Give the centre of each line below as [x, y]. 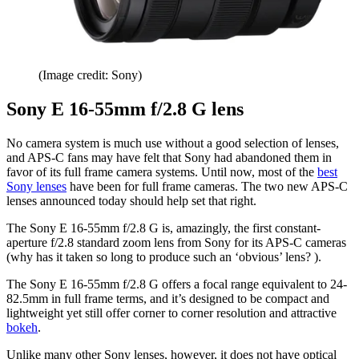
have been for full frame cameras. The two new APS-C [207, 187]
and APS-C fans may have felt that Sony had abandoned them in [169, 158]
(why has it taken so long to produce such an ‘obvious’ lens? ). [164, 257]
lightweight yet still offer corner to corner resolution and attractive [171, 313]
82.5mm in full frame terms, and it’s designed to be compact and [168, 299]
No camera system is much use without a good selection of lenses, [173, 143]
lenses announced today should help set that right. [131, 201]
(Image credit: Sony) [90, 75]
